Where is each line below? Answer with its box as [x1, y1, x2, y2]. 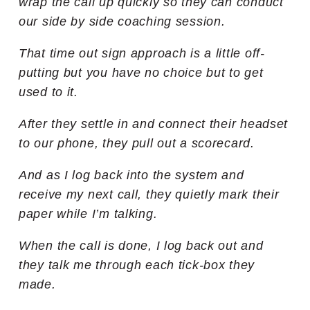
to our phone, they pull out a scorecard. [19, 136, 263, 150]
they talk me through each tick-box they [19, 257, 255, 272]
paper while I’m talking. [19, 206, 165, 221]
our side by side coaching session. [19, 14, 226, 28]
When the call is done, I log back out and [19, 238, 264, 253]
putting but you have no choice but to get [19, 65, 264, 80]
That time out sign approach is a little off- [19, 46, 265, 60]
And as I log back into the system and [19, 167, 244, 182]
